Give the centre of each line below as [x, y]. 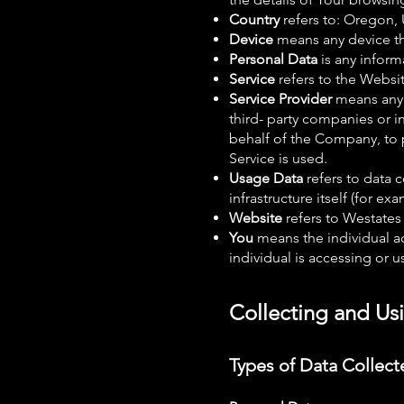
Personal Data [275, 59]
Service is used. [278, 158]
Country [256, 19]
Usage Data [266, 178]
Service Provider [282, 99]
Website [256, 218]
